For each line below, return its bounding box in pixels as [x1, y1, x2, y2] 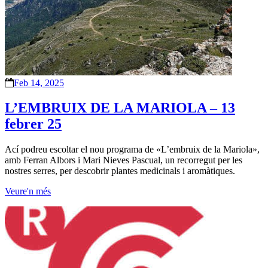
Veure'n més [5, 186, 51, 197]
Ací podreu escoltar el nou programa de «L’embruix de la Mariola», [5, 144, 260, 155]
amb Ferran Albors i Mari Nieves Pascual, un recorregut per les [5, 155, 242, 166]
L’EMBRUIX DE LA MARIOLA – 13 [5, 100, 235, 116]
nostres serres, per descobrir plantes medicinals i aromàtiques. [5, 166, 235, 176]
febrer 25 [5, 116, 62, 132]
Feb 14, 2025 [14, 77, 64, 88]
